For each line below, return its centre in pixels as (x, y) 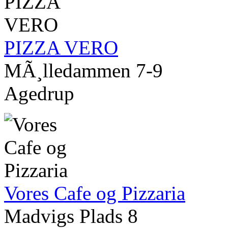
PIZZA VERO (61, 48)
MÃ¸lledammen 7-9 (83, 71)
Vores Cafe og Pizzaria (95, 193)
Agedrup (39, 94)
